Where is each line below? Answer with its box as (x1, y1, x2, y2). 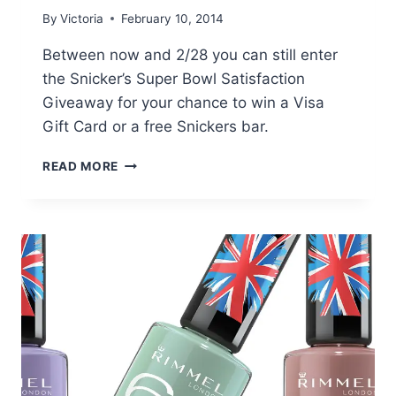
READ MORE (42, 158, 119, 173)
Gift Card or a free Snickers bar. (42, 117, 269, 135)
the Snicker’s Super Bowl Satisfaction (42, 69, 305, 88)
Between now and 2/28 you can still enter (42, 45, 338, 64)
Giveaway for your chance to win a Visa (42, 93, 324, 111)
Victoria (60, 11, 104, 26)
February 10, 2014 (121, 11, 225, 26)
